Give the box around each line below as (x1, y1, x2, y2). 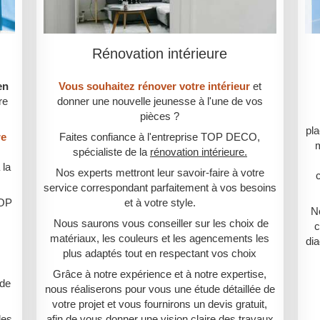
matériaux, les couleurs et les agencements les (50, 232, 270, 245)
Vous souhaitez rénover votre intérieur (58, 80, 250, 93)
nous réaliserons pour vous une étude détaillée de (44, 283, 275, 296)
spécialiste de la (72, 146, 150, 159)
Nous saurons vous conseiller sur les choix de (51, 217, 269, 230)
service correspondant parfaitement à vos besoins (43, 181, 276, 194)
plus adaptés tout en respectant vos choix (63, 247, 257, 260)
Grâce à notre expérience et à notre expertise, (53, 268, 267, 281)
